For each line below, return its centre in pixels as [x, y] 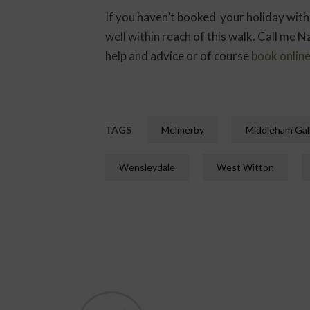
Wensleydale [147, 167]
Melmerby [183, 129]
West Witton [245, 167]
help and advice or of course [178, 55]
